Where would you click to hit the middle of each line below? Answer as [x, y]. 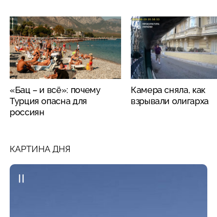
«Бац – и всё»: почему [55, 90]
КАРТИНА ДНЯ [40, 149]
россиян [27, 112]
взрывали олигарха [170, 101]
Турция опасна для [48, 101]
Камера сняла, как [168, 90]
